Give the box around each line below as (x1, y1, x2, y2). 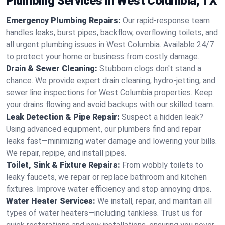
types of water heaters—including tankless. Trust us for (6, 208, 202, 218)
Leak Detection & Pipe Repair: (6, 112, 120, 122)
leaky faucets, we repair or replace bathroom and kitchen (6, 172, 207, 182)
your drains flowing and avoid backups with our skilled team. (6, 100, 214, 109)
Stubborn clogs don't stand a (99, 64, 201, 73)
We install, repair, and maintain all (97, 196, 212, 206)
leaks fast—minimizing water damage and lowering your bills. (6, 136, 217, 146)
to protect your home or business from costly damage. (6, 52, 199, 61)
